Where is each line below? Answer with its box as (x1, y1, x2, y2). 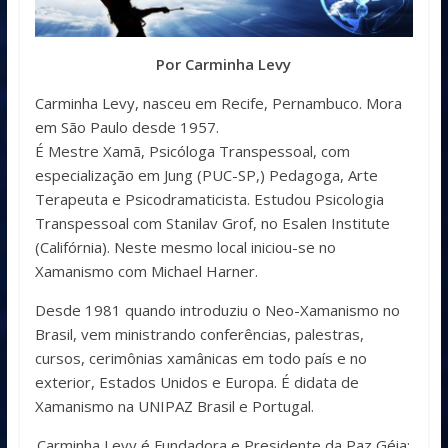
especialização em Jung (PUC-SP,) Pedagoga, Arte (34, 165, 378, 186)
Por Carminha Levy (156, 54, 292, 75)
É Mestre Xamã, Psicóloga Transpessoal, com (34, 141, 350, 162)
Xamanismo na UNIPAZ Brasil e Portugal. (34, 396, 314, 417)
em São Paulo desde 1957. (34, 117, 219, 138)
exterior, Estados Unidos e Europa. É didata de (34, 372, 359, 393)
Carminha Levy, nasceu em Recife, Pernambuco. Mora (34, 93, 402, 114)
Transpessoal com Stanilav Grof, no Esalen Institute (34, 213, 390, 234)
